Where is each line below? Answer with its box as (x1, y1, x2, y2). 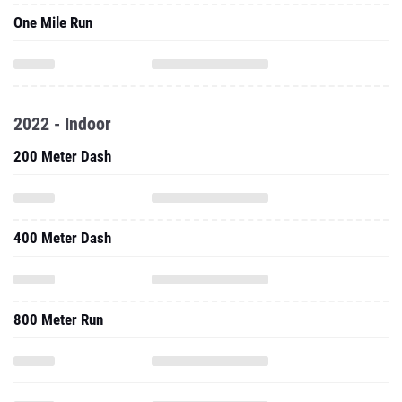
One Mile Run (13, 13, 92, 31)
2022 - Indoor (13, 113, 111, 135)
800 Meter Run (13, 310, 103, 328)
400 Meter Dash (13, 229, 111, 247)
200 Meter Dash (13, 147, 111, 165)
